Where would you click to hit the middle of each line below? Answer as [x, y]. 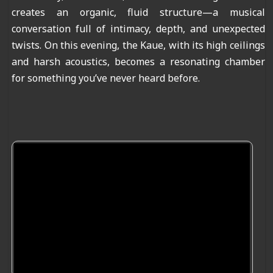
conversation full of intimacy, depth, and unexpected [138, 28]
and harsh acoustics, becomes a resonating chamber [138, 61]
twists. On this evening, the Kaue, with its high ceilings [138, 45]
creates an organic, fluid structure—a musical [138, 12]
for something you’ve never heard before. [106, 78]
